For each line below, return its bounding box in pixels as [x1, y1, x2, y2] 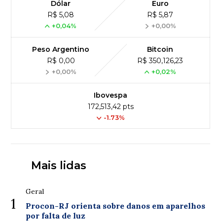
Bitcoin [147, 45, 174, 54]
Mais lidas [31, 159, 86, 172]
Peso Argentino [32, 45, 90, 54]
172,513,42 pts [87, 102, 134, 111]
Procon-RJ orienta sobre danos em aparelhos [26, 201, 206, 211]
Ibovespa [94, 91, 127, 100]
